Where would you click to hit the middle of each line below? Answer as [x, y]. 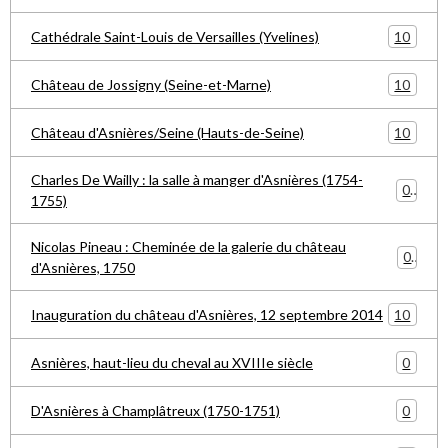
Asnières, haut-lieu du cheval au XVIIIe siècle [172, 362]
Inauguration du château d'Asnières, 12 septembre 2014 [207, 314]
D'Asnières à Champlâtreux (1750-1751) [155, 410]
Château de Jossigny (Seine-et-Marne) [151, 84]
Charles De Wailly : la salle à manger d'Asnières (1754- [197, 179]
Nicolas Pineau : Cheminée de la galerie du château [188, 246]
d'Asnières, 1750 [83, 267]
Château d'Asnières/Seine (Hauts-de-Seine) [167, 132]
